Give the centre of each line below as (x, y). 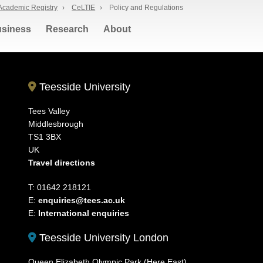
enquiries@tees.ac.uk (82, 200)
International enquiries (84, 213)
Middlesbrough (56, 124)
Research (68, 29)
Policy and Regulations (146, 8)
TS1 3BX (45, 137)
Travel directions (62, 163)
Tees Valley (49, 111)
